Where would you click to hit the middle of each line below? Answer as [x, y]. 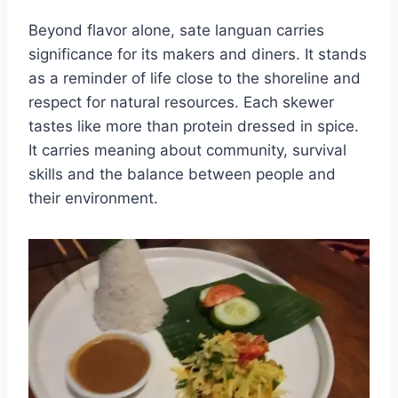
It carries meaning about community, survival [187, 150]
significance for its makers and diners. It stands [198, 54]
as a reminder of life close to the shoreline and [195, 78]
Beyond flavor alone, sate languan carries [176, 30]
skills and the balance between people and [182, 174]
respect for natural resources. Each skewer [181, 102]
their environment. [93, 198]
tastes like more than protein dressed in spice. [194, 126]
